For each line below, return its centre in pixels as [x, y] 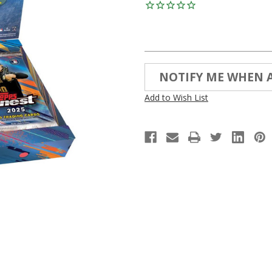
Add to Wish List [176, 97]
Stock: [156, 82]
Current [159, 69]
